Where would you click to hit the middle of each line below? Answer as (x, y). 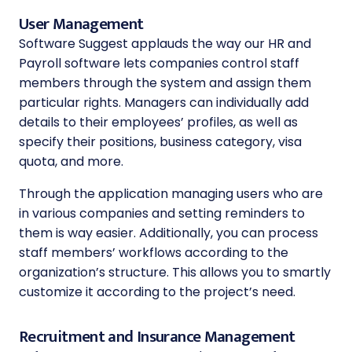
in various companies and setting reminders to (162, 214)
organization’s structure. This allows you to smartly (175, 273)
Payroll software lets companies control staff (159, 64)
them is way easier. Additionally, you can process (169, 233)
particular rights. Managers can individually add (164, 103)
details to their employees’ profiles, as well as (158, 123)
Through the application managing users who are (171, 194)
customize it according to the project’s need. (157, 292)
